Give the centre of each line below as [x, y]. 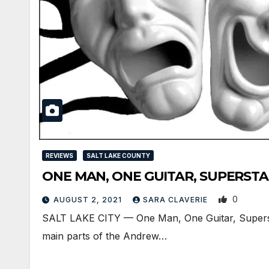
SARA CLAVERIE [177, 199]
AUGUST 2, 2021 [89, 199]
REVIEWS [59, 155]
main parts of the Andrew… [104, 236]
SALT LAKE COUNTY [118, 155]
